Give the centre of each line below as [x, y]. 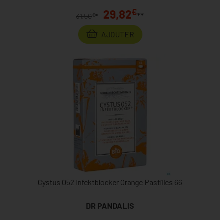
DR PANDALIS [110, 206]
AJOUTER [117, 34]
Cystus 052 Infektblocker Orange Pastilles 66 [110, 182]
